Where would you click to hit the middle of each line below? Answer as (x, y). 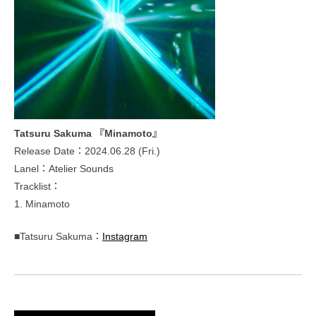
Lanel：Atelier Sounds (64, 169)
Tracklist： (37, 187)
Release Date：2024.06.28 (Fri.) (87, 151)
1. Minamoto (42, 204)
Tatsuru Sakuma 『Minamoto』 (88, 134)
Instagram (125, 237)
